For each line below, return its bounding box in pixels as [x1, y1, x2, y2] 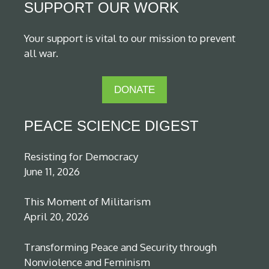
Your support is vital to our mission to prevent [24, 32, 235, 45]
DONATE [114, 83, 155, 95]
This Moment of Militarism [24, 195, 151, 208]
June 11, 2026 [24, 165, 80, 178]
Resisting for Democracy [24, 150, 138, 163]
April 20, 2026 [24, 210, 89, 223]
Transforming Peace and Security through [24, 240, 217, 253]
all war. [24, 47, 58, 60]
